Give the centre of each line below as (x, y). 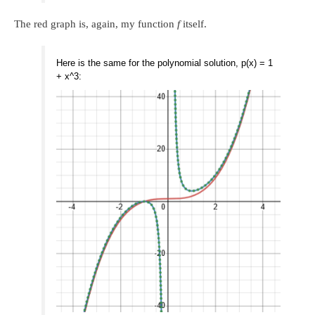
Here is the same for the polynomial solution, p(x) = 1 (165, 63)
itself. (193, 24)
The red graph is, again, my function (96, 24)
